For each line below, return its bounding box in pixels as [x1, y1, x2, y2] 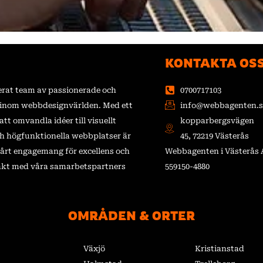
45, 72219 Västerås [180, 131, 249, 140]
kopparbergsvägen [180, 116, 254, 125]
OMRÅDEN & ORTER [68, 208, 195, 224]
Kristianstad [194, 244, 244, 254]
